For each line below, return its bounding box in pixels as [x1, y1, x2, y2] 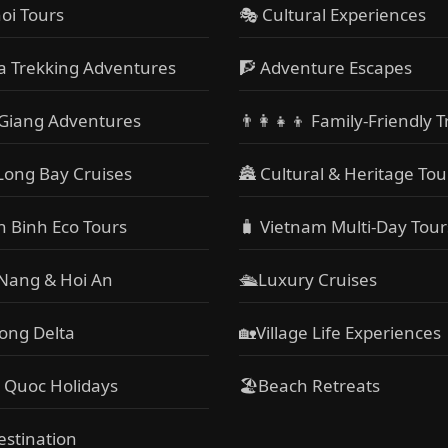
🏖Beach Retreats [239, 374, 380, 398]
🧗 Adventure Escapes [239, 56, 412, 80]
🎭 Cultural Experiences [239, 3, 426, 27]
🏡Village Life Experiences [239, 321, 441, 345]
